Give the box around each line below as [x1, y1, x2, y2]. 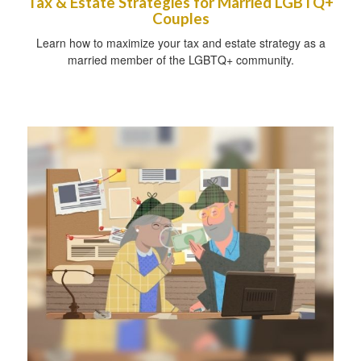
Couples [151, 10, 210, 28]
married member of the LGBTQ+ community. [67, 52, 294, 68]
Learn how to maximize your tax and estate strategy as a [35, 35, 326, 52]
